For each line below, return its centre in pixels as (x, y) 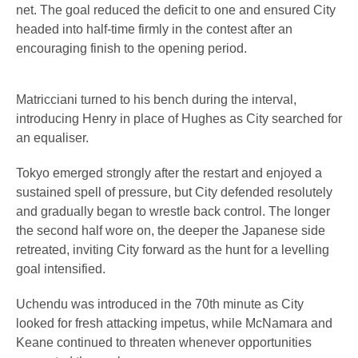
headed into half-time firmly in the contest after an (154, 29)
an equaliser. (52, 137)
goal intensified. (61, 268)
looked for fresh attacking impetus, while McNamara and (174, 323)
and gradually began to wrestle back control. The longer (173, 211)
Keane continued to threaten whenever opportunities (164, 342)
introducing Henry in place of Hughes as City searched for (179, 118)
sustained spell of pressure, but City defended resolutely (174, 192)
